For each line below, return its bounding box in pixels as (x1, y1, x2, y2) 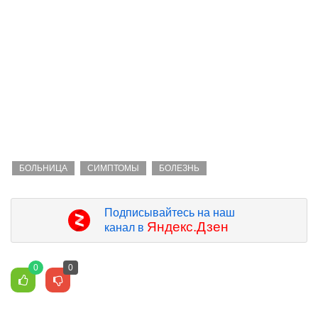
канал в (104, 221, 147, 234)
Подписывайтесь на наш (104, 207, 235, 219)
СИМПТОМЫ (87, 163, 139, 174)
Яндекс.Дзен (146, 219, 229, 235)
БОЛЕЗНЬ (159, 163, 199, 174)
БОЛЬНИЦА (19, 163, 67, 174)
